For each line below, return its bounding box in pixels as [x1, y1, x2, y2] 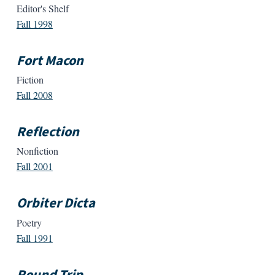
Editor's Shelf [16, 1, 69, 15]
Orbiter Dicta [16, 193, 95, 214]
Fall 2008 [16, 88, 53, 101]
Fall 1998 [16, 17, 53, 30]
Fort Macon [16, 50, 83, 71]
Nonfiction [16, 144, 58, 158]
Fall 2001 [16, 160, 53, 173]
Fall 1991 [16, 231, 53, 244]
